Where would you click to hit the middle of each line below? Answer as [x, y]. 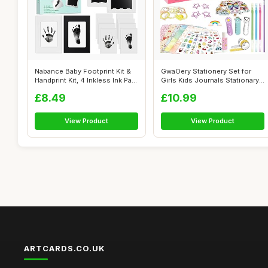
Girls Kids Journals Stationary [210, 80]
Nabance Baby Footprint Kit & [83, 71]
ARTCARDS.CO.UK [65, 248]
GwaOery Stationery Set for [206, 71]
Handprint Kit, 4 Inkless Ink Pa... [86, 80]
